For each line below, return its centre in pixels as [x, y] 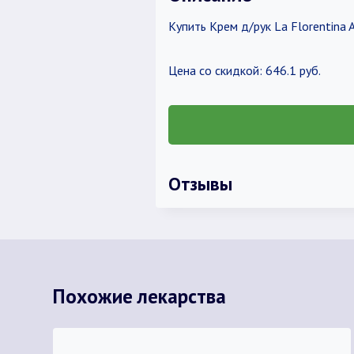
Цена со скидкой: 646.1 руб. [244, 70]
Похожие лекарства [139, 296]
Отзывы [200, 183]
